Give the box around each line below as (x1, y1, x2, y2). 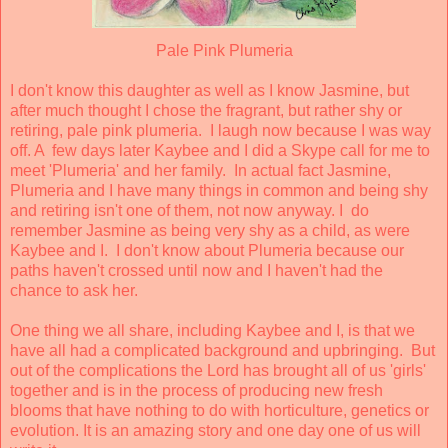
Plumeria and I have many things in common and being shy (10, 181, 428, 199)
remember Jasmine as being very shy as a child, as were (10, 221, 410, 239)
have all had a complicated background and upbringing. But (10, 341, 435, 359)
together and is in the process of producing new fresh (10, 381, 383, 399)
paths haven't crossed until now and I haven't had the (10, 261, 383, 279)
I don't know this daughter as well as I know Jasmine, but (10, 81, 409, 99)
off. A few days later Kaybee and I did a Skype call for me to (10, 141, 430, 159)
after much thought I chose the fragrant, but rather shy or (10, 101, 402, 119)
